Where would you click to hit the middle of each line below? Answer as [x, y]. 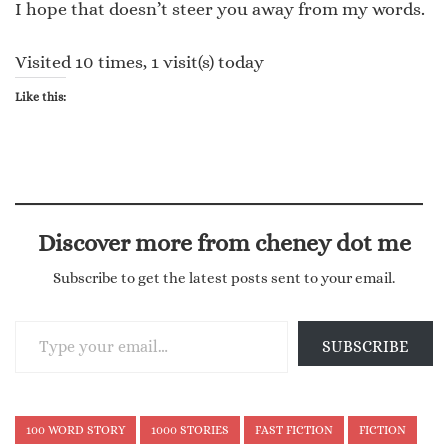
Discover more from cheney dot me [224, 242]
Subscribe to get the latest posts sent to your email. [224, 277]
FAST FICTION [294, 429]
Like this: [40, 96]
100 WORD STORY [75, 429]
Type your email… [41, 319]
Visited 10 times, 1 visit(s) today [139, 61]
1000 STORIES [190, 429]
